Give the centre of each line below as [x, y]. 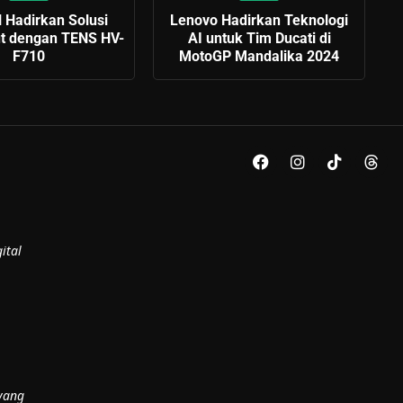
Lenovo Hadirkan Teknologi [259, 20]
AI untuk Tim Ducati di [259, 38]
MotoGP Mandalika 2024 [259, 56]
